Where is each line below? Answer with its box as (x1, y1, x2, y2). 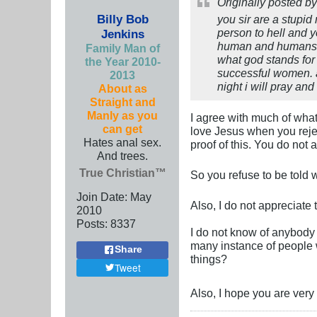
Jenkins (100, 26, 144, 41)
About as (98, 81, 147, 95)
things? (190, 252, 227, 265)
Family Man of (85, 41, 160, 54)
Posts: (76, 217, 108, 230)
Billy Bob (96, 11, 149, 26)
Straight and (89, 95, 156, 108)
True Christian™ (79, 166, 166, 179)
